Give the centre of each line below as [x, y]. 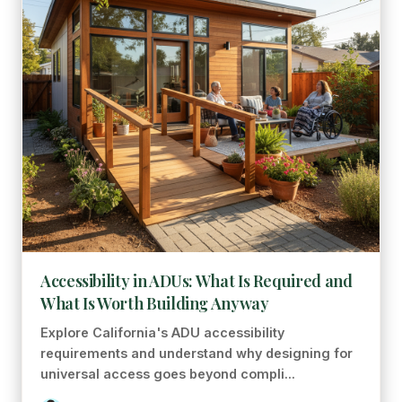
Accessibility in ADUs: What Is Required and [197, 281]
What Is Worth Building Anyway [155, 303]
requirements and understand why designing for [197, 353]
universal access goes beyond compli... [168, 374]
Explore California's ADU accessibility [162, 332]
